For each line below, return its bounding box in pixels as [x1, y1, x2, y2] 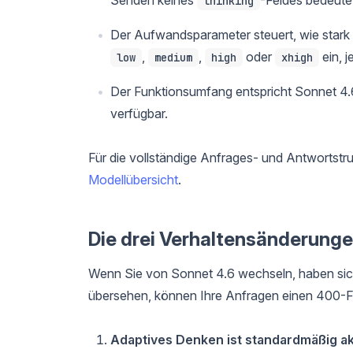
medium [154, 50, 192, 65]
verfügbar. [110, 105, 168, 121]
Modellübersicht [88, 171, 178, 188]
